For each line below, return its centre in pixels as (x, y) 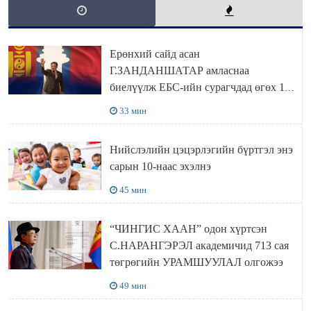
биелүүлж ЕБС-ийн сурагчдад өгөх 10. (201, 87)
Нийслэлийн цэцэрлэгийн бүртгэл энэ (201, 150)
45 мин (133, 190)
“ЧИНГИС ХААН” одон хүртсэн (188, 229)
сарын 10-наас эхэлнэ (160, 167)
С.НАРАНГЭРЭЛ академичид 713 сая (182, 246)
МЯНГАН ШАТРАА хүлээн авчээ (190, 104)
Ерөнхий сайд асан (154, 54)
